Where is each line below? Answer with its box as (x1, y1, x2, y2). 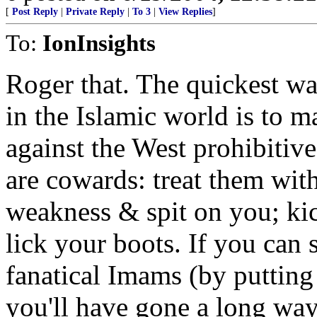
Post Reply (12, 6, 58, 17)
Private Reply (66, 6, 125, 17)
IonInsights (42, 30, 156, 56)
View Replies (158, 6, 212, 17)
